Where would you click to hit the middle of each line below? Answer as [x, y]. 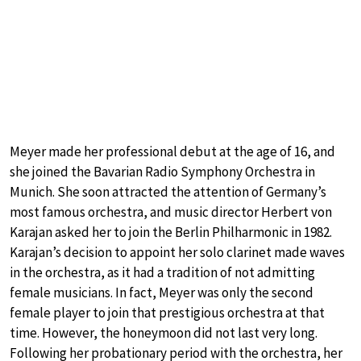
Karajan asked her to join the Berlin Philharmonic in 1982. [171, 232]
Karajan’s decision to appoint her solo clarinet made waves [177, 252]
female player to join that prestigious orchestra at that [167, 312]
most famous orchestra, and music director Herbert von [171, 212]
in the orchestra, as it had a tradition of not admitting [162, 272]
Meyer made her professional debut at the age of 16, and [172, 151]
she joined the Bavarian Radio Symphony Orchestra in [162, 171]
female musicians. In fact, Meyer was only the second [162, 292]
